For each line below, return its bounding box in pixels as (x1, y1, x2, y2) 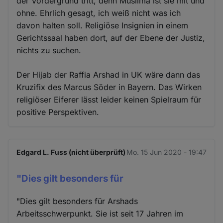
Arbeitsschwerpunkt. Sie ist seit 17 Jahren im (16, 208, 184, 219)
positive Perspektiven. (16, 107, 100, 117)
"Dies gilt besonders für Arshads (16, 196, 138, 206)
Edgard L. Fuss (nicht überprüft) (16, 147, 126, 156)
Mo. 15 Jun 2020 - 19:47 (126, 147, 207, 156)
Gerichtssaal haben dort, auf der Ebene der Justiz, (16, 32, 206, 43)
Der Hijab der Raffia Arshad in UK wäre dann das (16, 69, 201, 80)
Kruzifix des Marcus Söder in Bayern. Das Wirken (16, 82, 202, 92)
